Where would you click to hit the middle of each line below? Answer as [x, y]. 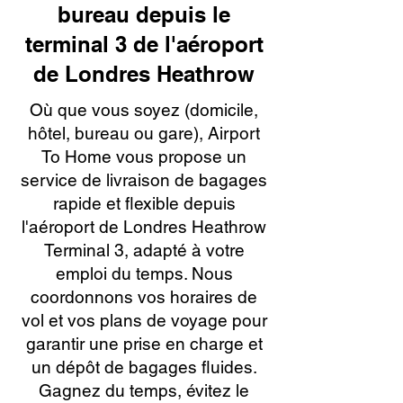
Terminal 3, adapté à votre [144, 250]
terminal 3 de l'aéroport [144, 44]
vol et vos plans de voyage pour [144, 320]
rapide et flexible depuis [144, 203]
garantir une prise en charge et [144, 344]
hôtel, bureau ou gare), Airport [144, 133]
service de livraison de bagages [144, 180]
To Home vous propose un [144, 157]
